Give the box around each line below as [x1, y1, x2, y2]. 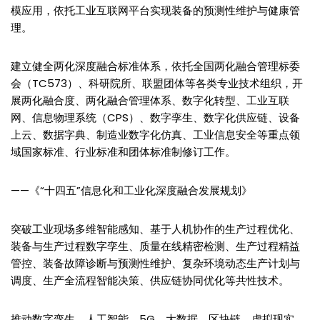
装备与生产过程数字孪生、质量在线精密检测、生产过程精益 [11, 238, 300, 254]
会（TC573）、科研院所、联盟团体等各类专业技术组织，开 [11, 75, 303, 91]
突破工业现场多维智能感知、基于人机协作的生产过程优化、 [11, 221, 300, 236]
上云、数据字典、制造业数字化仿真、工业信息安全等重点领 [11, 126, 300, 142]
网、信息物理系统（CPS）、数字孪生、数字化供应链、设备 [11, 109, 300, 125]
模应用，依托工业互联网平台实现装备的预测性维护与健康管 [11, 2, 300, 18]
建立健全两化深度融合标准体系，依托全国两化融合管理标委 [11, 58, 300, 74]
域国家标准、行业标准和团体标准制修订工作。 [11, 144, 236, 159]
